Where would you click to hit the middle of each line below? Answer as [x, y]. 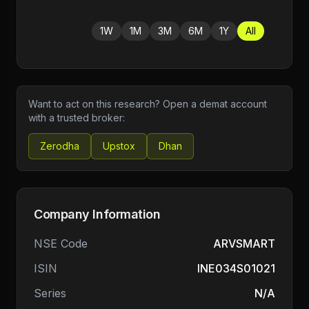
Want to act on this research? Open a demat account [148, 104]
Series [50, 293]
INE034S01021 [236, 268]
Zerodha [60, 146]
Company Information [97, 214]
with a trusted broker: [77, 118]
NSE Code [61, 243]
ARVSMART [244, 243]
